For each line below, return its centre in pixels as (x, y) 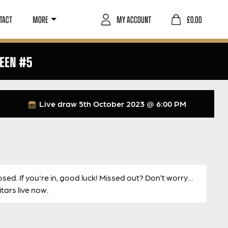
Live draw (58, 104)
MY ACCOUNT (134, 19)
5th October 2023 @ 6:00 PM (132, 104)
